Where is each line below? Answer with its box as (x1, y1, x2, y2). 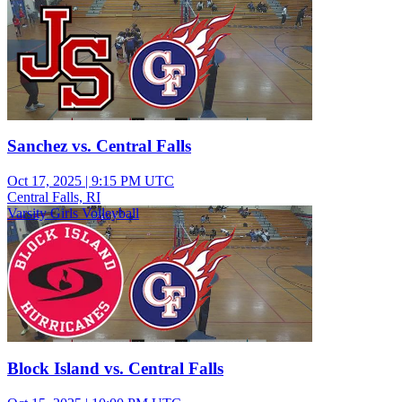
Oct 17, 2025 (7, 173, 82, 189)
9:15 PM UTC (92, 173, 174, 189)
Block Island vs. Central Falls (7, 358, 223, 378)
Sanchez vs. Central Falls (7, 136, 191, 156)
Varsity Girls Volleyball (7, 205, 139, 222)
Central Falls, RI (7, 189, 100, 205)
